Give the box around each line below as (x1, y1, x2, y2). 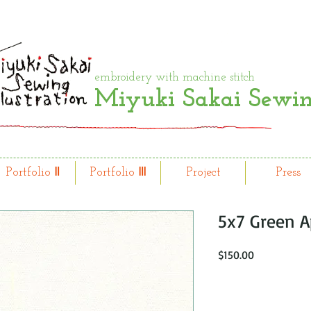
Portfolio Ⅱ (5, 166, 60, 179)
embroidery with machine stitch (94, 72, 255, 83)
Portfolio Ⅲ (90, 166, 146, 179)
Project (185, 166, 221, 179)
